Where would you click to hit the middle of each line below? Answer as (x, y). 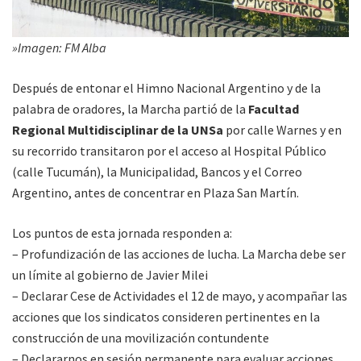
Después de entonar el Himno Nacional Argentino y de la (166, 88)
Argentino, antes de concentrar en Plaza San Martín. (156, 193)
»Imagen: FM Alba (59, 48)
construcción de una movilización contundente (141, 338)
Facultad (272, 109)
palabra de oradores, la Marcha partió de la (129, 109)
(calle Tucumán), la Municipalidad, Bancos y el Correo (157, 172)
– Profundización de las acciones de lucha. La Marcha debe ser (179, 254)
